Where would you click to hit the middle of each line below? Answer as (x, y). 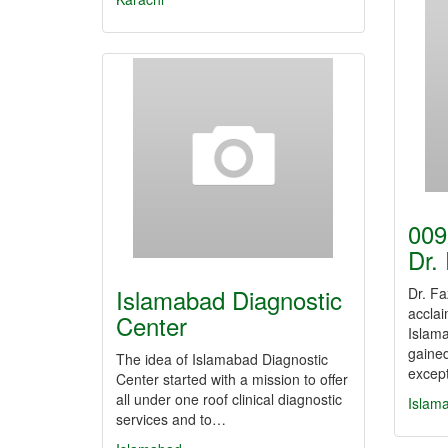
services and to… (171, 419)
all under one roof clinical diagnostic (229, 399)
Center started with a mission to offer (232, 379)
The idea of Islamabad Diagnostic (222, 359)
